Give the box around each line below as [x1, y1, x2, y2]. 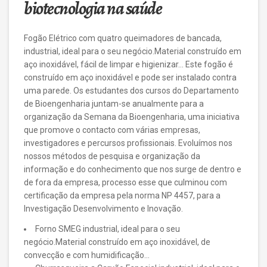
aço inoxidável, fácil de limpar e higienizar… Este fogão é [24, 60, 233, 69]
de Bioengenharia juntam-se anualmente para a [24, 99, 204, 108]
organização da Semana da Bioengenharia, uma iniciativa [24, 112, 240, 122]
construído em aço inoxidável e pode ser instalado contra [24, 73, 237, 82]
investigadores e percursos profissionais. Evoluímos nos [24, 138, 232, 148]
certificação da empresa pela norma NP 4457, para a [24, 191, 221, 200]
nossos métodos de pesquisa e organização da [24, 151, 200, 161]
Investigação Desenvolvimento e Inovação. [24, 204, 183, 213]
